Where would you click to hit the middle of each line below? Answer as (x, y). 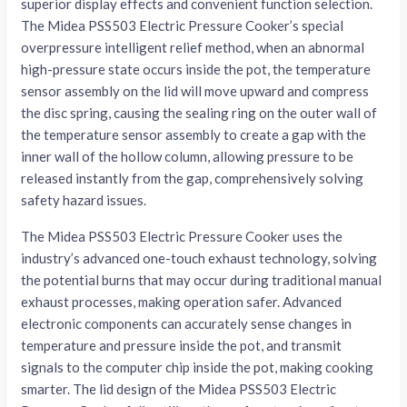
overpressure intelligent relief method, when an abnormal (193, 48)
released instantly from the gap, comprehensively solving (193, 179)
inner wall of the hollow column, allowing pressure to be (188, 157)
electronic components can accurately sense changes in (187, 324)
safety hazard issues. (84, 200)
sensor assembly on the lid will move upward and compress (195, 91)
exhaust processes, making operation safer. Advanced (182, 302)
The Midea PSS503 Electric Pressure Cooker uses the (182, 237)
